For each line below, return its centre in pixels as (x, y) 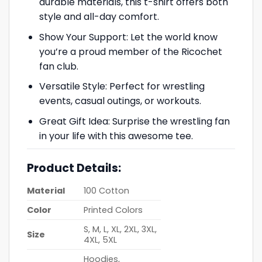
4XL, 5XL (101, 239)
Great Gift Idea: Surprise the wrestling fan (134, 121)
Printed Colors (113, 210)
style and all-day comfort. (99, 16)
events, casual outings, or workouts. (120, 101)
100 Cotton (107, 190)
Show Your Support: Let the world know (128, 37)
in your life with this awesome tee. (116, 136)
